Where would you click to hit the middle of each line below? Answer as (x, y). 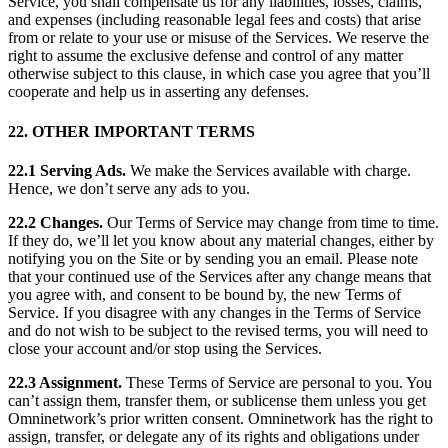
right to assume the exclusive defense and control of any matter (205, 56)
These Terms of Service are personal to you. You (277, 382)
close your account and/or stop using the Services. (165, 348)
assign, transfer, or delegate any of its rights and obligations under (213, 436)
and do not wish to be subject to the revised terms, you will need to (218, 330)
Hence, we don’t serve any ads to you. (129, 188)
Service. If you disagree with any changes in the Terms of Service (214, 312)
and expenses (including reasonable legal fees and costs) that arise (214, 20)
